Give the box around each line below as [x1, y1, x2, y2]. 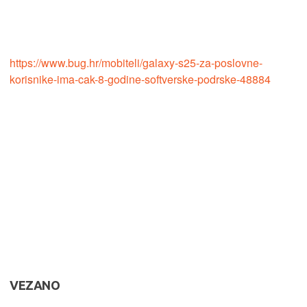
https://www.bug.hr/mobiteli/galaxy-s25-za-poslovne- [10, 54, 262, 71]
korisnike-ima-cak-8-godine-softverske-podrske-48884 [10, 71, 271, 87]
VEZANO [10, 278, 60, 293]
